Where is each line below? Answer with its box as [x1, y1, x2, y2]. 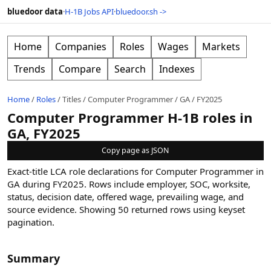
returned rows [129, 203, 191, 215]
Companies [55, 40, 106, 53]
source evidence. [7, 203, 77, 215]
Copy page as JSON [102, 145, 169, 155]
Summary [7, 251, 60, 266]
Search [114, 62, 146, 76]
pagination [7, 216, 52, 228]
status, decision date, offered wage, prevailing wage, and [7, 191, 244, 203]
